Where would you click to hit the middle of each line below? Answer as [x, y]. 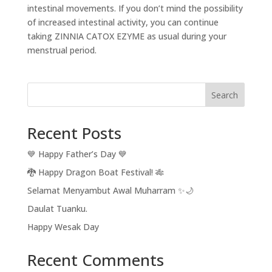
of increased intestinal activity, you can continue [123, 22]
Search [225, 95]
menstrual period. [62, 50]
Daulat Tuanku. [57, 209]
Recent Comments [95, 260]
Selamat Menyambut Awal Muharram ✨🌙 [110, 190]
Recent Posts [74, 133]
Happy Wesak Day [63, 227]
